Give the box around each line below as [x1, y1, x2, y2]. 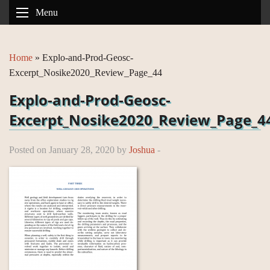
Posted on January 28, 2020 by [9, 145, 129, 155]
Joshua [129, 145, 155, 155]
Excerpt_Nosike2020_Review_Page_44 [9, 67, 162, 78]
